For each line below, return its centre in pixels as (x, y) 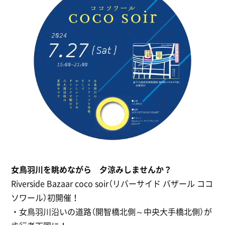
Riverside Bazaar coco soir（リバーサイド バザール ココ (112, 183)
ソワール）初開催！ (45, 197)
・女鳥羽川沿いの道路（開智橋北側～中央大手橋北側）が (112, 211)
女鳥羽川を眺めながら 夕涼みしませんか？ (92, 169)
